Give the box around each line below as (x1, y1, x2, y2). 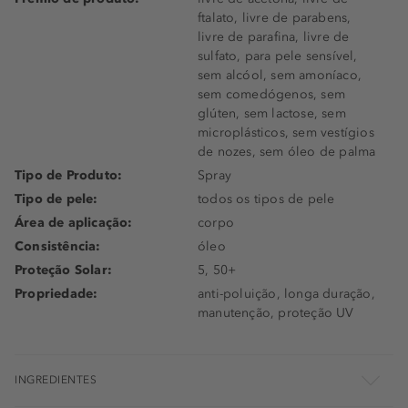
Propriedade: (15, 285, 98, 301)
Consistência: (15, 238, 101, 254)
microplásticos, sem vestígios (198, 124, 374, 140)
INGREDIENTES (15, 372, 97, 386)
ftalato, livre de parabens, (198, 9, 352, 25)
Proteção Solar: (15, 261, 112, 278)
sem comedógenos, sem (198, 86, 345, 102)
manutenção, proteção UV (198, 304, 354, 321)
